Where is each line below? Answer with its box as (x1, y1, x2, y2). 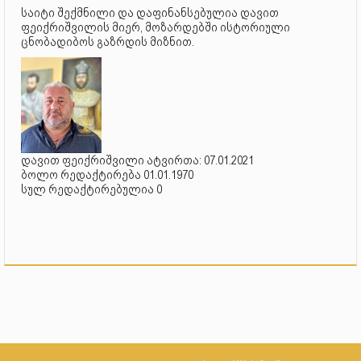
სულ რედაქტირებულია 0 (21, 181, 162, 197)
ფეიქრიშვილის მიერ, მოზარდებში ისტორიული (21, 20, 290, 35)
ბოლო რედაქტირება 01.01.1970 (21, 167, 193, 182)
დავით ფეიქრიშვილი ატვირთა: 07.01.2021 (21, 152, 254, 168)
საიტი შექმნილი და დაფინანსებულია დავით (21, 6, 279, 21)
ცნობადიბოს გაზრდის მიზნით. (21, 35, 194, 50)
